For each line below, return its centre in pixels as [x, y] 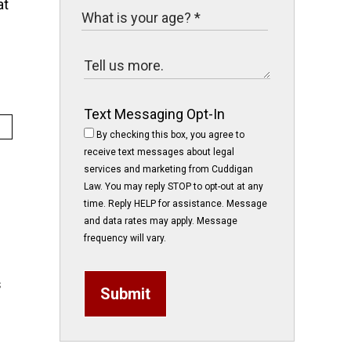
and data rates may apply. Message [161, 221]
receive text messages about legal [159, 152]
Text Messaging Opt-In [154, 114]
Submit [125, 294]
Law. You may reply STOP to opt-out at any [174, 186]
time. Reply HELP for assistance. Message [175, 204]
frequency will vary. [125, 238]
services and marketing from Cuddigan [168, 169]
